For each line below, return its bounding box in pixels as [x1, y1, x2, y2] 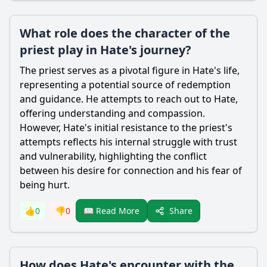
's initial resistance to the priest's [85, 121, 232, 134]
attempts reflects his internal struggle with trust [20, 135, 237, 148]
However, [20, 121, 63, 134]
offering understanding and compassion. [20, 107, 205, 120]
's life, [214, 64, 240, 77]
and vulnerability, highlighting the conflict [20, 150, 207, 163]
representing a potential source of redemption [20, 78, 231, 91]
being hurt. [20, 178, 70, 191]
